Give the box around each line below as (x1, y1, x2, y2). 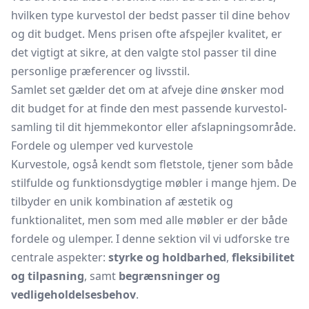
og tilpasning (11, 268, 84, 283)
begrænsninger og (119, 268, 220, 283)
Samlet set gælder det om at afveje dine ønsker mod (11, 82, 284, 97)
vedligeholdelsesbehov (11, 287, 136, 302)
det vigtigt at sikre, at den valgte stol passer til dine (11, 45, 277, 60)
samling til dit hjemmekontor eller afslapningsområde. (11, 119, 296, 134)
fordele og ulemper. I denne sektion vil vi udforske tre (11, 231, 290, 246)
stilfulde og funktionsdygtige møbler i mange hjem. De (11, 175, 297, 190)
